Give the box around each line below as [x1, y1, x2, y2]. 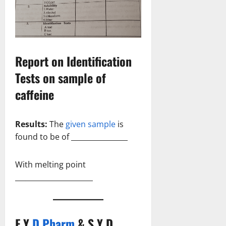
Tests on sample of [15, 69, 106, 87]
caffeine [15, 85, 54, 104]
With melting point [15, 159, 86, 171]
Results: [15, 119, 47, 130]
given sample [66, 119, 116, 130]
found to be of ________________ [15, 131, 128, 143]
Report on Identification [15, 52, 132, 71]
